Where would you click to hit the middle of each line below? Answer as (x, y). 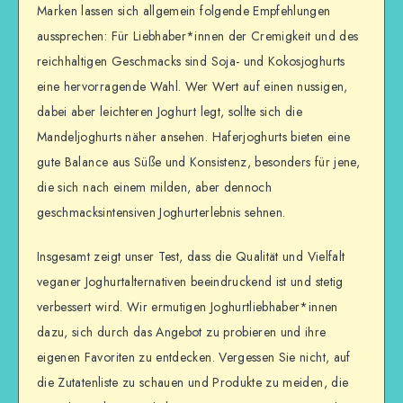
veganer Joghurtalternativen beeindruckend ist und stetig (190, 281)
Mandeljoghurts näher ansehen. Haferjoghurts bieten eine (194, 137)
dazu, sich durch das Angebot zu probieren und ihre (182, 331)
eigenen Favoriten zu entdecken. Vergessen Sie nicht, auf (194, 357)
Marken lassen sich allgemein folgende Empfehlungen (184, 11)
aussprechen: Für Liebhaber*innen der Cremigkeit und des (198, 36)
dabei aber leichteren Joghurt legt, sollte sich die (170, 112)
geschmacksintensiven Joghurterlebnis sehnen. (161, 213)
